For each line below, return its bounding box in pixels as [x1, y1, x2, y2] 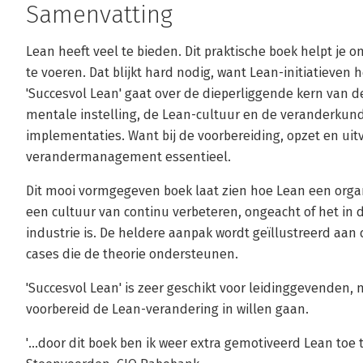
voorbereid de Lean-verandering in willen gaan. [26, 301, 309, 317]
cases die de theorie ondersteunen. [26, 246, 238, 262]
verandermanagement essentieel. [26, 149, 231, 164]
